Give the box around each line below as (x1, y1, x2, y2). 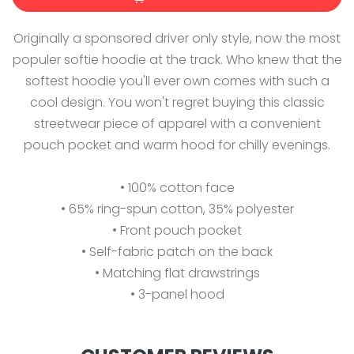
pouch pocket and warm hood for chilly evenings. (24, 136, 330, 155)
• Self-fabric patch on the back (81, 243, 273, 262)
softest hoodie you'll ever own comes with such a (24, 72, 330, 91)
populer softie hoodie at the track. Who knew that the (12, 51, 342, 70)
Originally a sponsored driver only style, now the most (13, 29, 341, 48)
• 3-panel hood (130, 285, 224, 304)
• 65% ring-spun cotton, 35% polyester (60, 200, 294, 219)
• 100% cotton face (119, 179, 235, 198)
